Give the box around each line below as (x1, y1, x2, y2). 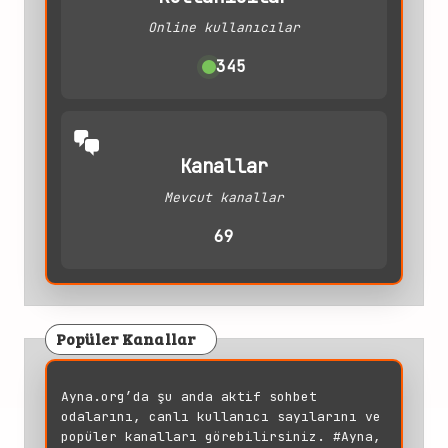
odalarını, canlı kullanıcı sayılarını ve (61, 408, 381, 426)
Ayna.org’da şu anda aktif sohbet (61, 388, 317, 406)
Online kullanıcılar (148, 18, 300, 36)
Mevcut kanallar (164, 188, 284, 206)
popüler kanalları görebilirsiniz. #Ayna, (61, 428, 381, 446)
